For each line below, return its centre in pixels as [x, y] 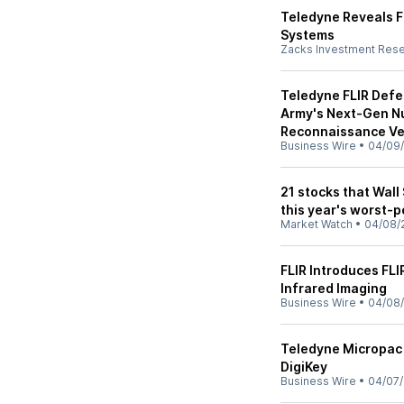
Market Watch [317, 224]
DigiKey [304, 367]
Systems [308, 35]
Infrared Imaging [334, 288]
